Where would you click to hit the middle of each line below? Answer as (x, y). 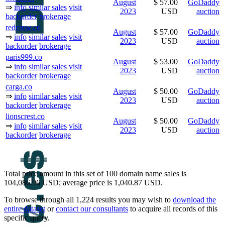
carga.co (19, 86)
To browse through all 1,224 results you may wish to (88, 199)
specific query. (27, 217)
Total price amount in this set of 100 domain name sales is (95, 173)
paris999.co (24, 57)
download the (194, 199)
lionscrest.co (25, 116)
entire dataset (25, 208)
